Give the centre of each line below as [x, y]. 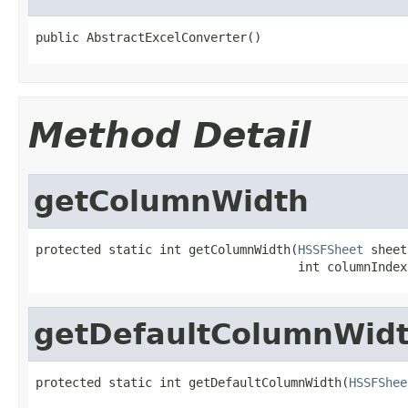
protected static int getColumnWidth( [167, 249]
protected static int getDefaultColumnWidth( [192, 382]
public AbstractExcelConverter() [148, 37]
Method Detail [169, 135]
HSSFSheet [331, 249]
